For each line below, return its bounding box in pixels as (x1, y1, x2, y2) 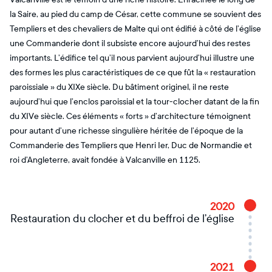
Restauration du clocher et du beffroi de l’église (10, 212, 234, 225)
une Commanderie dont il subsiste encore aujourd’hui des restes (10, 38, 250, 49)
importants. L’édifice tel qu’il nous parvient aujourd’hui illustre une (10, 53, 254, 63)
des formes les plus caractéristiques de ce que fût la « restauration (10, 67, 256, 78)
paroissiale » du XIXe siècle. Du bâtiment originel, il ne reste (10, 82, 229, 92)
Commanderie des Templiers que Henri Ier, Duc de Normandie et (10, 140, 252, 151)
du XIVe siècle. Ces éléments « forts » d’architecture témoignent (10, 111, 251, 121)
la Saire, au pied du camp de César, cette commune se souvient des (10, 9, 261, 19)
